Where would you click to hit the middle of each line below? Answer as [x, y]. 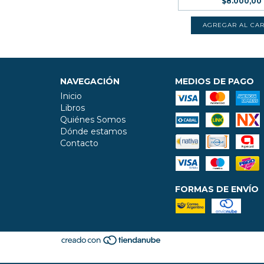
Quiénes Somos [93, 120]
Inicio [71, 96]
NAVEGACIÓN [90, 81]
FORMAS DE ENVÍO [217, 189]
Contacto [79, 143]
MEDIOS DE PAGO [214, 81]
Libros [72, 108]
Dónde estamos [93, 131]
